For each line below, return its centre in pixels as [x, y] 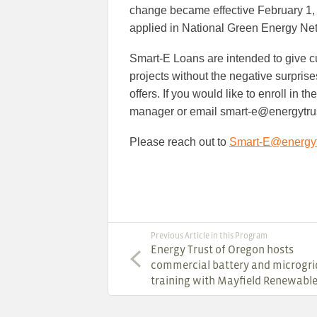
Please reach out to [179, 142]
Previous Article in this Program [209, 236]
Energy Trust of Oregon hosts [222, 249]
